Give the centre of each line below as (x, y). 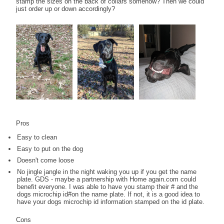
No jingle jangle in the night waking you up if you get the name (107, 171)
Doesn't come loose (46, 160)
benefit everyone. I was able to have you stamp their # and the (108, 186)
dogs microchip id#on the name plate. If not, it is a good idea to (109, 194)
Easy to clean (37, 137)
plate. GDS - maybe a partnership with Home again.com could (107, 179)
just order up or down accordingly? (66, 8)
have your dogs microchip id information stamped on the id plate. (111, 201)
